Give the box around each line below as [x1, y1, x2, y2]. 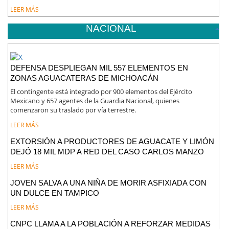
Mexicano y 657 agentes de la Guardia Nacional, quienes [10, 96, 180, 106]
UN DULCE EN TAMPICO [10, 188, 100, 197]
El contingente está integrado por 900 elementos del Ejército [10, 87, 193, 97]
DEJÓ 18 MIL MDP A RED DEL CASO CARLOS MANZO [10, 147, 204, 156]
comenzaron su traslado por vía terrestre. [10, 105, 136, 115]
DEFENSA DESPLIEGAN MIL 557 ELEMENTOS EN [10, 63, 189, 73]
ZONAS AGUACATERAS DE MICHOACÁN [10, 74, 159, 83]
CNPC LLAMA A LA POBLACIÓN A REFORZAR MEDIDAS [10, 219, 211, 228]
